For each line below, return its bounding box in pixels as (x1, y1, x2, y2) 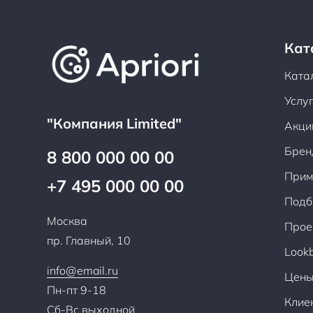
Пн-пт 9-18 (47, 283, 107, 298)
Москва (47, 214, 88, 228)
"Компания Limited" (47, 114, 182, 132)
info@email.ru (47, 263, 119, 278)
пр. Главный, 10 (47, 233, 131, 248)
